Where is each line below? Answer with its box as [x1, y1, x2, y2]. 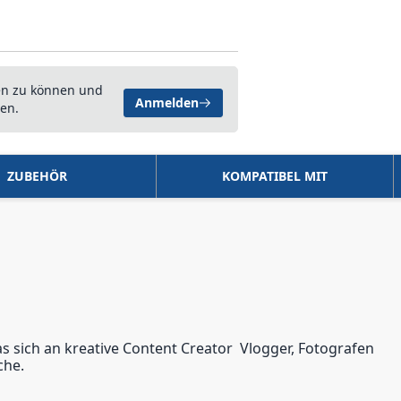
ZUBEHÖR [6, 167, 67, 184]
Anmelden [135, 94, 200, 111]
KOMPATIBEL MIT [221, 167, 328, 184]
